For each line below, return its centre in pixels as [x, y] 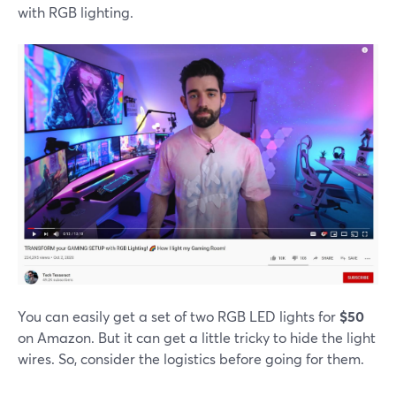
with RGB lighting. [76, 11]
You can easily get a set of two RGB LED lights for [179, 316]
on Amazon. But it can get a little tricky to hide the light [197, 338]
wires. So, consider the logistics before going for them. [191, 359]
